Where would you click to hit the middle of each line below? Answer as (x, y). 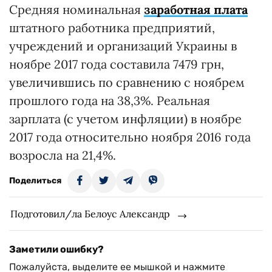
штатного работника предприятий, (112, 28)
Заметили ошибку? (56, 249)
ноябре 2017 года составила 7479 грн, (117, 64)
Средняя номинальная (76, 9)
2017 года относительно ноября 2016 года (130, 137)
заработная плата (196, 9)
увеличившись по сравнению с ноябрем (127, 82)
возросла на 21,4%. (63, 155)
